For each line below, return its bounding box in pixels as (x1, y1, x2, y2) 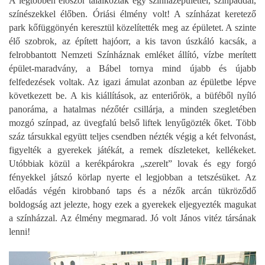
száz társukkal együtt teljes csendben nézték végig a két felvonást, (9, 131, 256, 141)
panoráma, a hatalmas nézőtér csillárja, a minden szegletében (9, 104, 256, 114)
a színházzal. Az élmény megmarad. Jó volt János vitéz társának (9, 212, 256, 223)
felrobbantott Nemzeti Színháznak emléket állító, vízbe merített (9, 49, 256, 60)
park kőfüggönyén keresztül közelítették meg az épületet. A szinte (9, 22, 256, 33)
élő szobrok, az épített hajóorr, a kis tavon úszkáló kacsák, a (9, 35, 256, 46)
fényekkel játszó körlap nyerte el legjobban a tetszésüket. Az (9, 172, 256, 182)
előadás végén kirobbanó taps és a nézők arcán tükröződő (9, 185, 256, 196)
